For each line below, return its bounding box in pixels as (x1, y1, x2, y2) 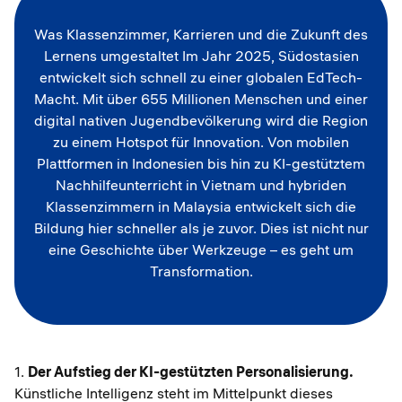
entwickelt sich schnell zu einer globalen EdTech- (39, 68, 363, 86)
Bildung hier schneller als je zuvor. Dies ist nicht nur (33, 219, 369, 237)
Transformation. (149, 262, 253, 280)
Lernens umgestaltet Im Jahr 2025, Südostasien (43, 47, 359, 65)
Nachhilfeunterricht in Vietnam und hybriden (56, 176, 346, 194)
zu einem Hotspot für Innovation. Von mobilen (53, 133, 349, 151)
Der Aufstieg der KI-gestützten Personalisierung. (28, 363, 354, 380)
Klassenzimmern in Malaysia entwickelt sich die (46, 197, 356, 215)
